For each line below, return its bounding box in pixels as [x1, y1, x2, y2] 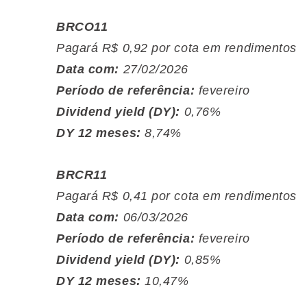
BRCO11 [56, 20, 108, 34]
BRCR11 [56, 168, 108, 182]
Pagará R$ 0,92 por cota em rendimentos [56, 41, 297, 55]
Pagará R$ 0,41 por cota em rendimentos [56, 189, 297, 203]
